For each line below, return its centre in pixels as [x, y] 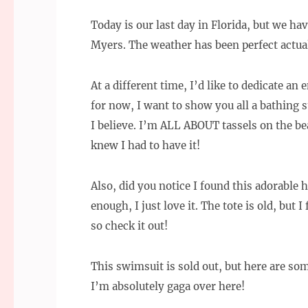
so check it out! [129, 226]
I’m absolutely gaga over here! [168, 287]
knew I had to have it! [145, 146]
